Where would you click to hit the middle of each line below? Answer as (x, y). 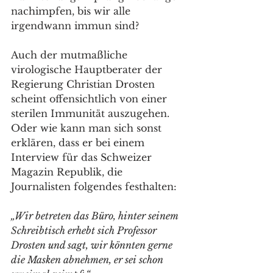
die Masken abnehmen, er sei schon (88, 260)
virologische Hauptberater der (88, 69)
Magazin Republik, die (68, 172)
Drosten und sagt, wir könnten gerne (93, 245)
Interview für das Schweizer (83, 157)
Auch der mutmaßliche (71, 55)
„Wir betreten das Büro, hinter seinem (96, 216)
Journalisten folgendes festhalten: (94, 186)
